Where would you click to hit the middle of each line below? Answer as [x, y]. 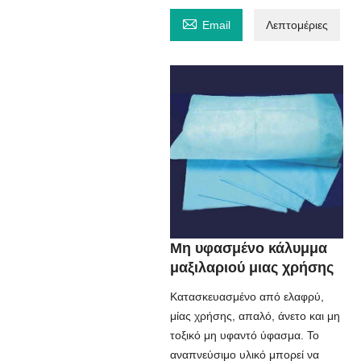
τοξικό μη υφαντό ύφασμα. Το [244, 335]
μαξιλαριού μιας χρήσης [251, 268]
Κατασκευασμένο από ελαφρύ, [247, 297]
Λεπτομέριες [297, 25]
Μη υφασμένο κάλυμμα [248, 248]
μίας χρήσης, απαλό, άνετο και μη [255, 316]
